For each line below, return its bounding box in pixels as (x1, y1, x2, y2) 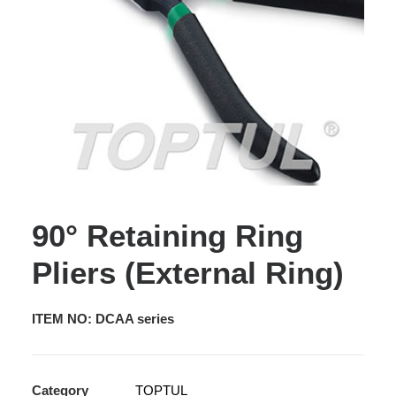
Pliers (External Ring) (32, 255, 344, 290)
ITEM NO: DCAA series (32, 311, 174, 326)
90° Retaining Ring (32, 218, 303, 253)
